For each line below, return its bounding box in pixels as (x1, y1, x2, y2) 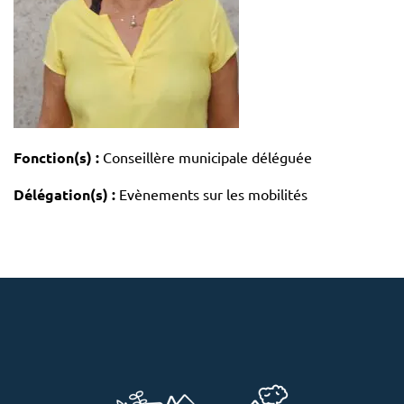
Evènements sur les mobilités (119, 184, 308, 203)
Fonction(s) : (14, 147, 99, 167)
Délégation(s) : (14, 184, 115, 204)
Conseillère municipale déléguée (99, 147, 312, 166)
